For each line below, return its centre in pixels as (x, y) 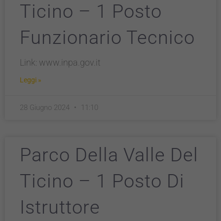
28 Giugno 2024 (46, 108)
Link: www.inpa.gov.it (60, 62)
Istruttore (60, 207)
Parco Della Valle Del (109, 155)
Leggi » (31, 80)
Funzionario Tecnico (107, 37)
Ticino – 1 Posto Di (102, 181)
